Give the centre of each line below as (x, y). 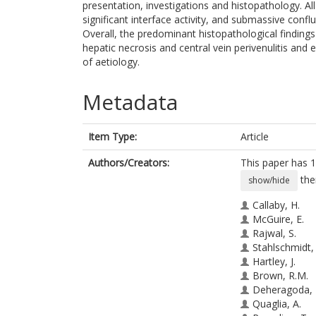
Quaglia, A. (277, 304)
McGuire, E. (278, 219)
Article (255, 136)
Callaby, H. (276, 205)
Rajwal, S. (274, 233)
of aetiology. (111, 62)
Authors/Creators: (129, 163)
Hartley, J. (274, 261)
